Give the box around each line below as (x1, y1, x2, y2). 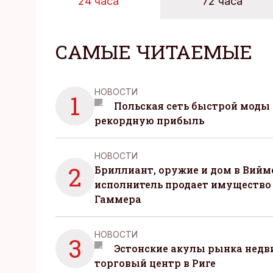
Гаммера (94, 193, 141, 205)
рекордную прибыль (94, 114, 204, 127)
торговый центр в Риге (94, 257, 216, 269)
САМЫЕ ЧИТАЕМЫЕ (55, 38, 252, 65)
